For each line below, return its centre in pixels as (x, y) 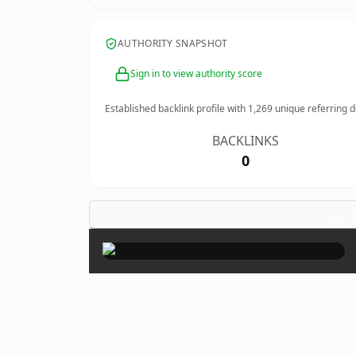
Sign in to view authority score (196, 74)
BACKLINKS (246, 141)
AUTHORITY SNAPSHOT (173, 43)
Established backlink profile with (176, 108)
